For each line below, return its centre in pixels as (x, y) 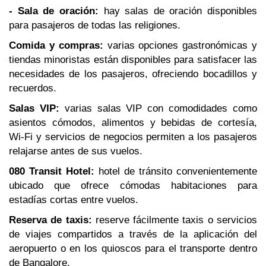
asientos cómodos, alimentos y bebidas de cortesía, (133, 123)
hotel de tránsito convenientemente (176, 171)
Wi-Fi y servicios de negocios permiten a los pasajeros (133, 137)
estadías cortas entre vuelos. (74, 200)
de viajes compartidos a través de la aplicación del (133, 234)
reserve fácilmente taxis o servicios (175, 220)
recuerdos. (33, 88)
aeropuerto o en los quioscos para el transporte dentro (133, 248)
